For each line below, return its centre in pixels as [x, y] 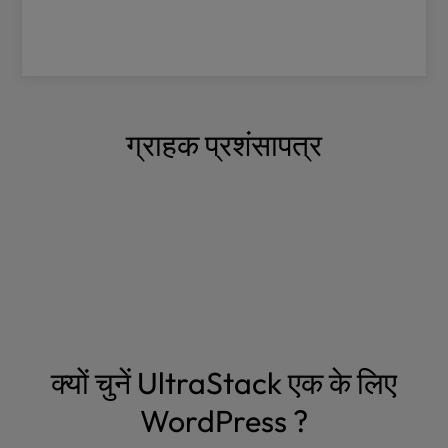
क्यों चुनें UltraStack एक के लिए [224, 383]
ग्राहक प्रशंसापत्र [224, 145]
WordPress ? [224, 421]
